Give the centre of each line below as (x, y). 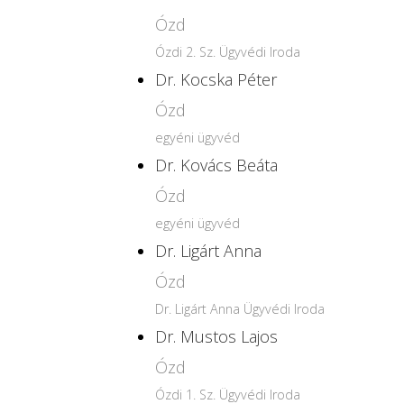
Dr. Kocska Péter (216, 79)
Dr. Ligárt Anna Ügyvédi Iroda (240, 309)
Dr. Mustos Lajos (216, 336)
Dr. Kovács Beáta (216, 165)
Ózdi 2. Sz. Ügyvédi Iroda (228, 52)
